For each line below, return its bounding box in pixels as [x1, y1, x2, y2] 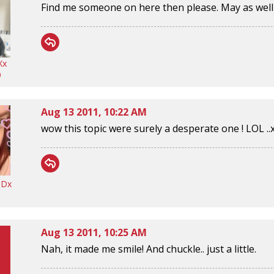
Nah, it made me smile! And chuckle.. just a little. [41, 242, 256, 256]
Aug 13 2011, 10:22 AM [41, 105, 147, 119]
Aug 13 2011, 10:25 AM [41, 225, 147, 239]
